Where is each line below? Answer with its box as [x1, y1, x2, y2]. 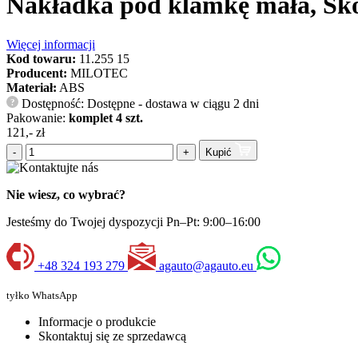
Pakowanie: [6, 110, 69, 125]
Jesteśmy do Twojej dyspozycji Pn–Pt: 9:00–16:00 [6, 215, 261, 229]
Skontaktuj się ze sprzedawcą [38, 329, 186, 344]
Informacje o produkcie [38, 315, 156, 329]
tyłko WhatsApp [6, 289, 78, 302]
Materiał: [6, 80, 57, 94]
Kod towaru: [6, 51, 76, 66]
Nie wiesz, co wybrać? [6, 188, 125, 202]
